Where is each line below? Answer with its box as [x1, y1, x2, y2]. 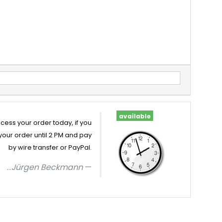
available [118, 112, 151, 121]
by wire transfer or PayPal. [8, 143, 92, 152]
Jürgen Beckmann [11, 162, 83, 173]
